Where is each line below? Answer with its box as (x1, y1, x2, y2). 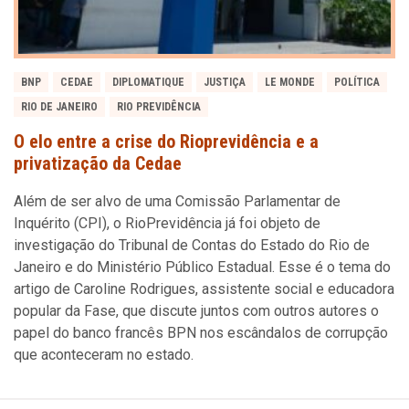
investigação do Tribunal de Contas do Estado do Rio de (14, 236, 370, 254)
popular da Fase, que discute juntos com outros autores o (14, 302, 379, 320)
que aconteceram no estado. (14, 346, 194, 363)
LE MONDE (265, 76, 315, 89)
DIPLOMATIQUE (112, 76, 184, 89)
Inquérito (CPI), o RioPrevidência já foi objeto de (14, 215, 320, 232)
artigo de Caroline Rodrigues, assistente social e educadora (14, 280, 394, 298)
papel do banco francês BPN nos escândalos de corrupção (14, 324, 388, 341)
